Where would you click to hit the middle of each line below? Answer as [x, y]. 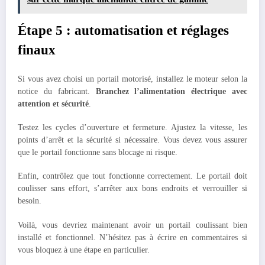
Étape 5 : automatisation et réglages [123, 30]
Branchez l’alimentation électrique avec [171, 92]
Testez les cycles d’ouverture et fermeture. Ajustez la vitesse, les [132, 128]
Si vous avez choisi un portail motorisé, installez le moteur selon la [132, 79]
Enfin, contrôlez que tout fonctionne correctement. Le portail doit [132, 176]
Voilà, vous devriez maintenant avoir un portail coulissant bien [132, 225]
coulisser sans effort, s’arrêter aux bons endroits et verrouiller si [132, 189]
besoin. [30, 201]
